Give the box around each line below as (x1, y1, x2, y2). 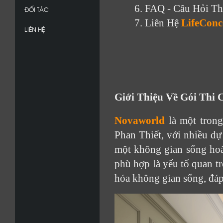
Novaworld (114, 114, 165, 126)
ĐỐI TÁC (24, 5, 49, 13)
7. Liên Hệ (134, 17, 181, 29)
